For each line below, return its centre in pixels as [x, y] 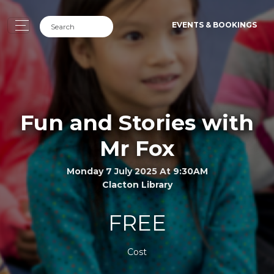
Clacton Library [137, 184]
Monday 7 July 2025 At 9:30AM [137, 171]
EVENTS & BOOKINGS [214, 25]
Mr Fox [137, 148]
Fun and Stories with [137, 122]
